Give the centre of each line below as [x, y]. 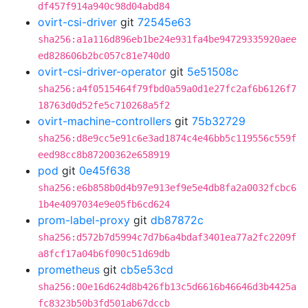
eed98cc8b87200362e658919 [104, 155]
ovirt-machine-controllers [104, 121]
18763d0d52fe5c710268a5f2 [104, 105]
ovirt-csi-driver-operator [102, 71]
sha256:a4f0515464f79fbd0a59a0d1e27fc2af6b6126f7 [167, 89]
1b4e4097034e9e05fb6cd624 [104, 204]
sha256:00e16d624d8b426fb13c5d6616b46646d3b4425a [167, 287]
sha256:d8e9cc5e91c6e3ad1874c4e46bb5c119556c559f [167, 138]
